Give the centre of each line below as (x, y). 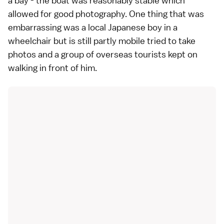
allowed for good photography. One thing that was (106, 14)
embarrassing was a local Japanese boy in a (93, 27)
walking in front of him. (52, 68)
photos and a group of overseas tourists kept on (103, 54)
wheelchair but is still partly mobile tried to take (102, 41)
